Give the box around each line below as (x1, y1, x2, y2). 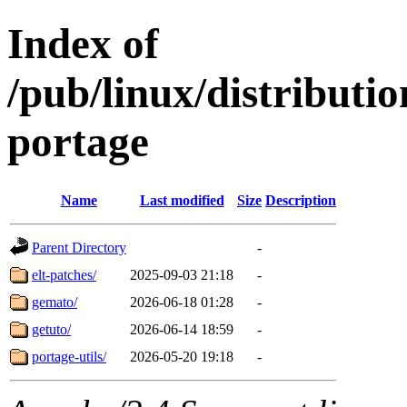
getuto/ (32, 321, 71, 337)
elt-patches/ (32, 266, 96, 283)
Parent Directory (32, 239, 126, 255)
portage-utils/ (32, 348, 106, 364)
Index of (7, 20, 159, 68)
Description (265, 192, 336, 208)
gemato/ (32, 293, 77, 310)
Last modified (139, 192, 224, 208)
